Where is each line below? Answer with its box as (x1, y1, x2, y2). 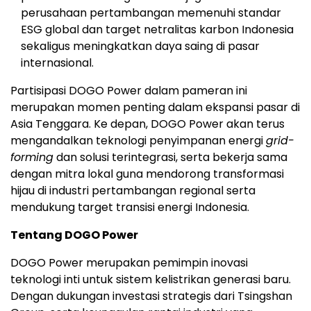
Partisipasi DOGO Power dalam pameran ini (10, 83, 247, 99)
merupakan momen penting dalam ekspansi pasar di (10, 99, 300, 116)
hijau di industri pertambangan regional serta (10, 183, 255, 199)
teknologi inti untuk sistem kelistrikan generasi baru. (10, 271, 291, 288)
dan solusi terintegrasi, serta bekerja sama (53, 149, 287, 166)
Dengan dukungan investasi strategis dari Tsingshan (10, 288, 292, 305)
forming (10, 149, 53, 166)
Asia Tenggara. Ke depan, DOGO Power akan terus (10, 116, 285, 133)
